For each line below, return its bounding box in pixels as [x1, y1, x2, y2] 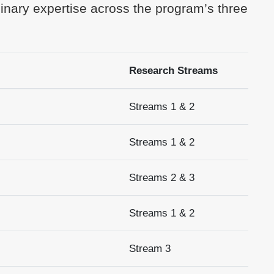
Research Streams [128, 65, 218, 76]
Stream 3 [128, 243, 171, 254]
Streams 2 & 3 [128, 172, 194, 183]
